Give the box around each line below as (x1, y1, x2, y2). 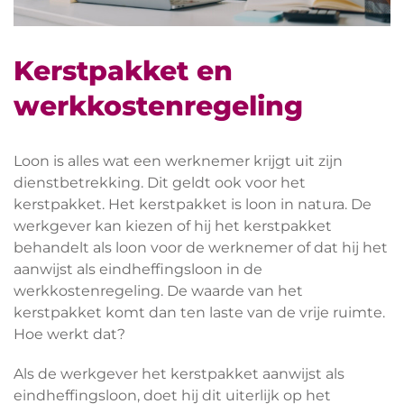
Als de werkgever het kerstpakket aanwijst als (14, 364, 344, 382)
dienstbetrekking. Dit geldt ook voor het (14, 173, 306, 191)
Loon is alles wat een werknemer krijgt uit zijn (14, 151, 343, 170)
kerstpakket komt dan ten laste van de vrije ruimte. (14, 303, 385, 321)
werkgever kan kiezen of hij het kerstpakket (14, 216, 332, 234)
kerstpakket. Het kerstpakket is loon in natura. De (14, 195, 372, 213)
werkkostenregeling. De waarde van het (14, 281, 303, 299)
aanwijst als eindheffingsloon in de (14, 260, 262, 278)
